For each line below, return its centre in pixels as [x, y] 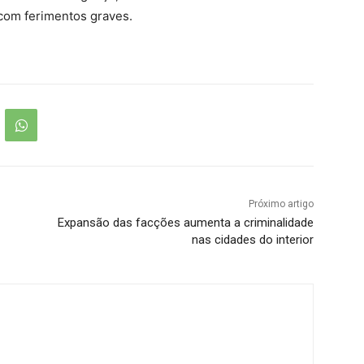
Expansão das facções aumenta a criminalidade [185, 223]
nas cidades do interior [252, 240]
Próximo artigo [281, 204]
